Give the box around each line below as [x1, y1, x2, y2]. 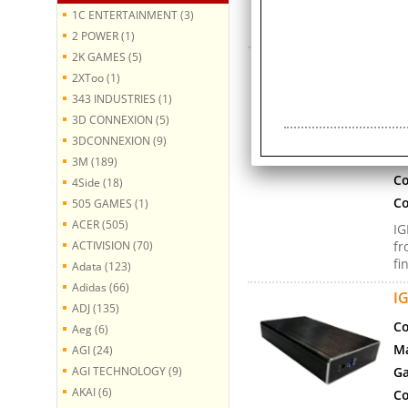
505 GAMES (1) [72, 195, 148, 210]
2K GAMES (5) [72, 48, 142, 64]
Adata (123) [72, 258, 131, 273]
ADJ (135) [72, 300, 119, 315]
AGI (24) [72, 342, 113, 357]
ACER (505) [72, 216, 128, 231]
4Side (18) [72, 174, 123, 189]
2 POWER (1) [72, 27, 135, 43]
